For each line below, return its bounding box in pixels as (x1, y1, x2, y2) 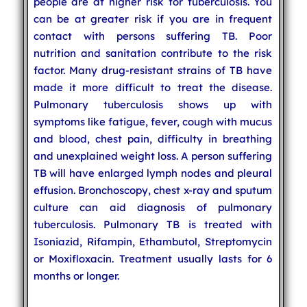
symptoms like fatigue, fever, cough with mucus (33, 114, 273, 128)
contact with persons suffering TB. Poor (33, 29, 273, 42)
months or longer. (33, 269, 119, 282)
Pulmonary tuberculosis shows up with (33, 97, 273, 111)
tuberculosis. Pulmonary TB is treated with (33, 217, 273, 231)
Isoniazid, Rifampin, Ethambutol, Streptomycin (33, 234, 273, 248)
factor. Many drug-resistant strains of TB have (33, 63, 273, 77)
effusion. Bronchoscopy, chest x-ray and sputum (33, 183, 273, 197)
